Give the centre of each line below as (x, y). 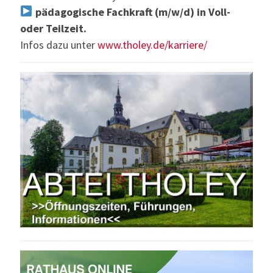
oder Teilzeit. (53, 28)
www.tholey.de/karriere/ (152, 44)
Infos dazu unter (59, 44)
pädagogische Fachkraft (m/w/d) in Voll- (131, 12)
